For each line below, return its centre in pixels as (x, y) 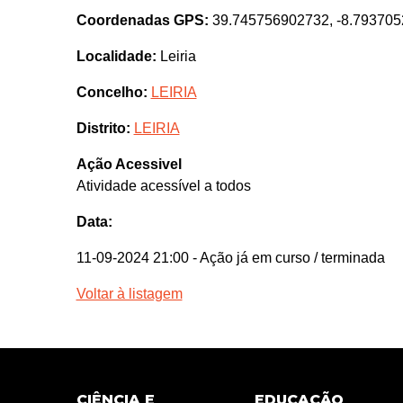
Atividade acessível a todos (163, 185)
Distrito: (103, 128)
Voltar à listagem (129, 293)
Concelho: (112, 92)
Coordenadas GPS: (142, 20)
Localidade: (116, 56)
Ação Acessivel (129, 164)
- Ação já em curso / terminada (288, 257)
